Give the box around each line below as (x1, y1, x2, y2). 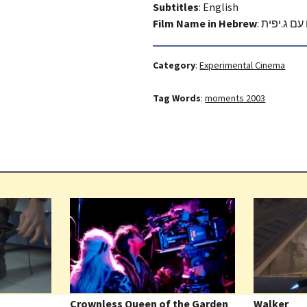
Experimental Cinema (199, 58, 286, 71)
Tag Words (153, 91, 201, 104)
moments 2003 (205, 91, 266, 104)
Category (153, 58, 196, 71)
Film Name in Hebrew (153, 16, 258, 30)
